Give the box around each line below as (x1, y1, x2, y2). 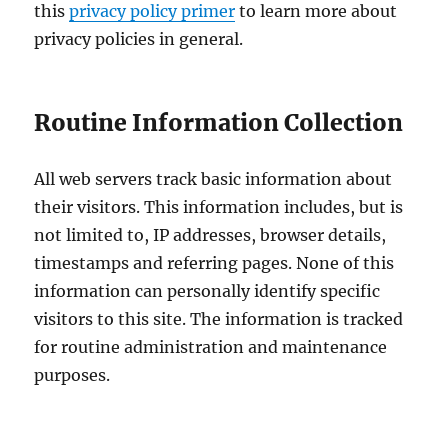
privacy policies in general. (34, 28, 244, 49)
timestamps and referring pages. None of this (34, 252, 395, 273)
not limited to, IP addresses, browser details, (34, 224, 387, 245)
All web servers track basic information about (34, 168, 393, 189)
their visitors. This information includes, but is (34, 196, 404, 217)
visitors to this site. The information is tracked (34, 308, 404, 329)
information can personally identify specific (34, 280, 381, 301)
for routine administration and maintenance (34, 336, 388, 357)
